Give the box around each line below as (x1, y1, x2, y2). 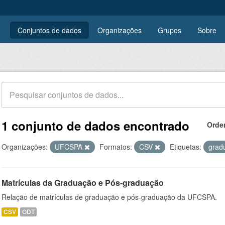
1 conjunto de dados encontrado (2, 117, 189, 134)
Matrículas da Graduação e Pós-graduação (2, 177, 164, 188)
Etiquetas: (170, 142, 201, 152)
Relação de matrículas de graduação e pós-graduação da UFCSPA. (2, 192, 217, 202)
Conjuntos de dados (18, 25, 81, 35)
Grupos (158, 25, 181, 35)
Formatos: (99, 142, 132, 152)
